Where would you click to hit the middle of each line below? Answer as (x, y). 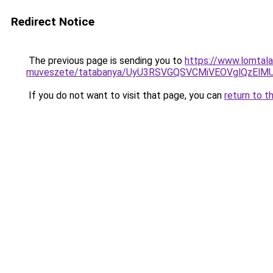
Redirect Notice (53, 22)
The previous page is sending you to (105, 61)
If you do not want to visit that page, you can (125, 95)
